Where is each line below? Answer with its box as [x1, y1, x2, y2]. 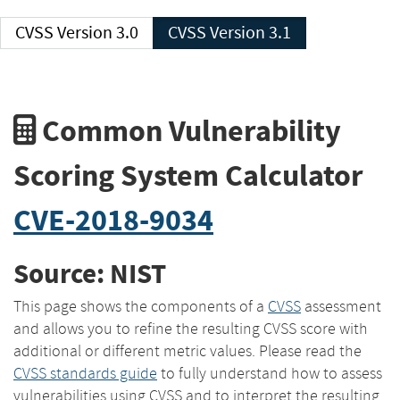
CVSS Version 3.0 [57, 21, 138, 44]
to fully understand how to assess [157, 362, 382, 383]
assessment [301, 296, 381, 316]
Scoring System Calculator [13, 154, 363, 196]
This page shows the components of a [13, 296, 268, 316]
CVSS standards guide [13, 362, 157, 383]
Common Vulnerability [36, 110, 341, 151]
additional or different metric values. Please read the [13, 340, 362, 361]
